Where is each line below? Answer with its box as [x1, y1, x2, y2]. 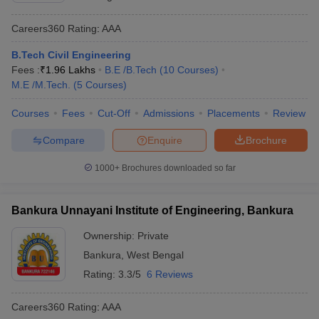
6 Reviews [147, 268, 193, 280]
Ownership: [83, 230, 137, 241]
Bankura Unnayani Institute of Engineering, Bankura [11, 204, 293, 216]
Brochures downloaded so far [119, 163, 236, 173]
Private [137, 230, 169, 241]
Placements [207, 108, 260, 119]
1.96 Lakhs [46, 64, 95, 75]
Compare [42, 134, 85, 146]
